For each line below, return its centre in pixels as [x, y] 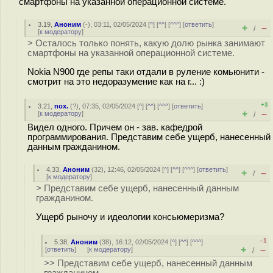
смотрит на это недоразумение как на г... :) [116, 81]
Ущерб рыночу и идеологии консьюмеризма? [130, 217]
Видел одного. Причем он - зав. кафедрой [115, 127]
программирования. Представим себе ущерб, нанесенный [149, 137]
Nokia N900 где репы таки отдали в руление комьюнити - [146, 72]
